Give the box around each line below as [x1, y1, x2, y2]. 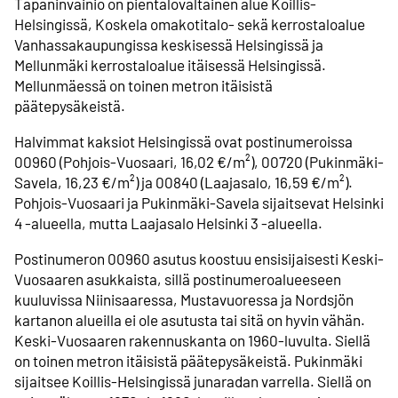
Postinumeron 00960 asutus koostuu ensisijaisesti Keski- [14, 250, 384, 268]
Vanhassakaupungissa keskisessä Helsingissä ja [14, 36, 323, 54]
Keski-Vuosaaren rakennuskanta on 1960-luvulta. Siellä [14, 331, 370, 350]
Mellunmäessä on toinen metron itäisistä [14, 76, 273, 95]
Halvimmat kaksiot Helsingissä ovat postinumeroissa [14, 132, 353, 151]
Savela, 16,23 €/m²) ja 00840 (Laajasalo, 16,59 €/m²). [14, 173, 353, 192]
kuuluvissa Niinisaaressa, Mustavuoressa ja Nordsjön [14, 291, 354, 309]
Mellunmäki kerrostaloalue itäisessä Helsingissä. [14, 56, 326, 75]
